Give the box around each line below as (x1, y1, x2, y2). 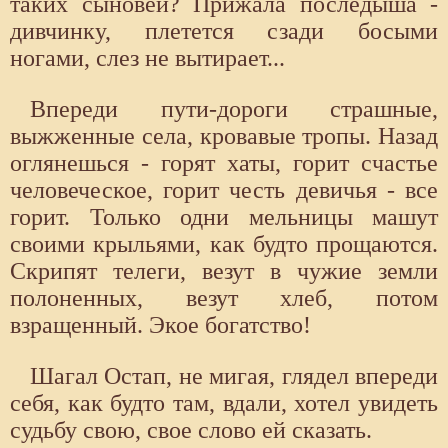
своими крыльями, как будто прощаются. (10, 231, 438, 258)
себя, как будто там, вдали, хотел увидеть (10, 390, 438, 417)
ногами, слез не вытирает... (10, 45, 285, 72)
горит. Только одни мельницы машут (10, 204, 438, 231)
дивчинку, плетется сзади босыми (10, 18, 438, 45)
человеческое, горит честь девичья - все (10, 177, 438, 204)
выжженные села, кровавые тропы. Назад (10, 123, 438, 150)
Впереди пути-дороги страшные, (30, 96, 438, 123)
